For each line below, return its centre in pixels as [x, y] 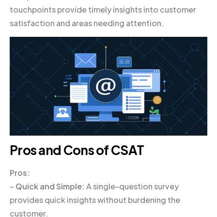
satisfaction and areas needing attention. [87, 23]
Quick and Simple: [50, 186]
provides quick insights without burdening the [95, 200]
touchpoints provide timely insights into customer [103, 9]
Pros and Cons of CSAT [77, 150]
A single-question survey [132, 186]
